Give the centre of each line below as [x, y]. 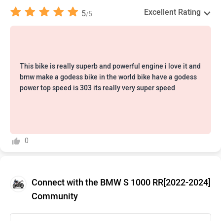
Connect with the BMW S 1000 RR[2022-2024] [121, 183]
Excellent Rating [172, 12]
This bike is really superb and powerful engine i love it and [110, 66]
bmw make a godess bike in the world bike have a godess [108, 77]
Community [55, 196]
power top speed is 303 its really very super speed [97, 88]
